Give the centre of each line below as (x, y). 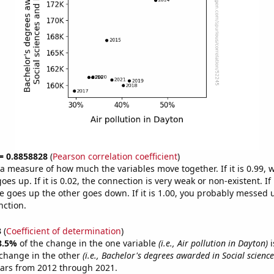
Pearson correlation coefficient (115, 156)
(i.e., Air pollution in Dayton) (213, 243)
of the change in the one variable (89, 243)
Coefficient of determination (63, 231)
